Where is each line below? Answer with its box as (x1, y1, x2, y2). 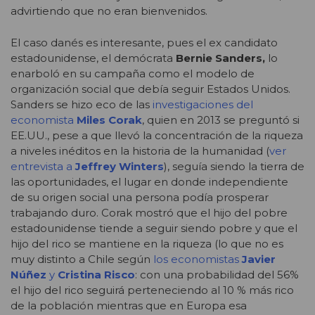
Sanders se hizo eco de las (11, 97, 153, 111)
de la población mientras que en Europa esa (11, 298, 247, 312)
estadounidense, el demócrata (11, 51, 176, 65)
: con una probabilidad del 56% (135, 267, 299, 281)
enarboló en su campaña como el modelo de (11, 66, 255, 80)
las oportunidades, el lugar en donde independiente (11, 174, 288, 188)
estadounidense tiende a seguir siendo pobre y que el (11, 221, 297, 235)
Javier (242, 252, 276, 266)
